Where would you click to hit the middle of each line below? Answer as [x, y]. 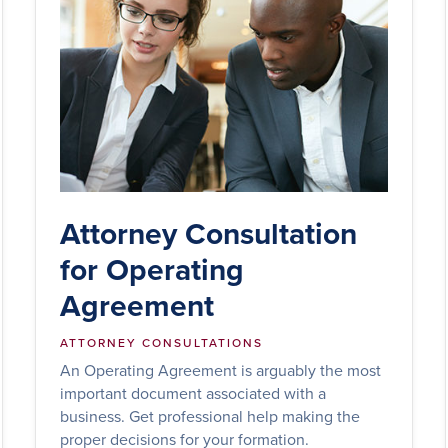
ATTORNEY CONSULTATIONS [161, 342]
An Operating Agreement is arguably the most [220, 369]
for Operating [151, 269]
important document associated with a [192, 392]
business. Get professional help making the [209, 415]
